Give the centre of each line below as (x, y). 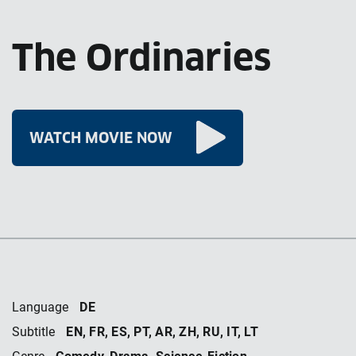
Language (40, 307)
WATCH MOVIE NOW (101, 137)
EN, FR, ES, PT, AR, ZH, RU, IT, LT (161, 331)
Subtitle (33, 331)
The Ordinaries (141, 58)
